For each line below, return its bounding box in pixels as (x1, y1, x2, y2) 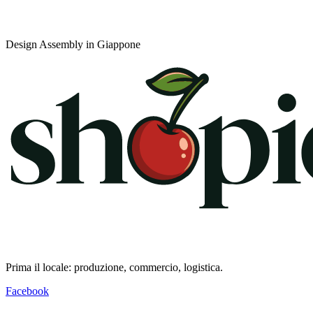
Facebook (6, 284, 49, 297)
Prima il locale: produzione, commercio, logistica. (6, 261, 223, 273)
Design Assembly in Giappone (6, 38, 140, 51)
